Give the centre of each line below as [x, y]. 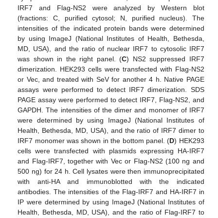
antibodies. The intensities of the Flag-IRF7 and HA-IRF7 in [111, 192]
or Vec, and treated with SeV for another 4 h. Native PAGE [111, 80]
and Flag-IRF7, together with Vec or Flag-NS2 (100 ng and [111, 161]
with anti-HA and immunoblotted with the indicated [111, 182]
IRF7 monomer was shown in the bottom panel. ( [94, 141]
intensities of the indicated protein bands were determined [111, 28]
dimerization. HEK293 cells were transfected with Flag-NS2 [111, 69]
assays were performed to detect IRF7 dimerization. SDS [111, 90]
